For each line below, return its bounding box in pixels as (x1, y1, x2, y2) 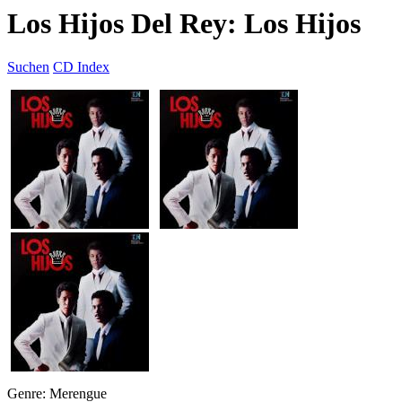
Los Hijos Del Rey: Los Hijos (7, 7, 361, 39)
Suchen (7, 59, 49, 75)
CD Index (53, 59, 109, 75)
